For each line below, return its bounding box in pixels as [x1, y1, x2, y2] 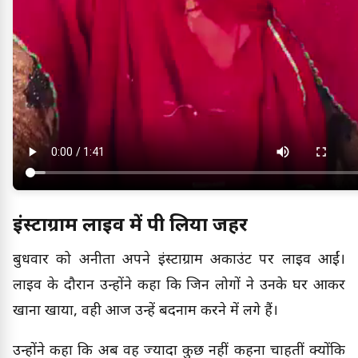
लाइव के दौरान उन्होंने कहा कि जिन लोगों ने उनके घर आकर [13, 276, 345, 295]
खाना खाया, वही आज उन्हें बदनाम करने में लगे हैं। [13, 301, 278, 320]
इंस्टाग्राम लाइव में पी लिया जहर [13, 213, 248, 240]
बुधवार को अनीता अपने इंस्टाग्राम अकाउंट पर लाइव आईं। [13, 250, 345, 269]
